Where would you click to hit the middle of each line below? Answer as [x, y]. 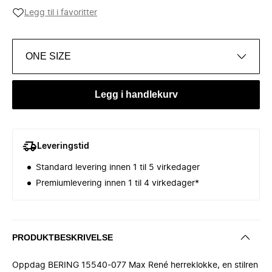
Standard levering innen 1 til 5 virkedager [118, 168]
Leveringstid [63, 146]
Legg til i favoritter [61, 13]
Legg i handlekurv [136, 94]
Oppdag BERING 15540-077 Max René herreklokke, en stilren [135, 265]
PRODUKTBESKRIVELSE [63, 237]
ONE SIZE [48, 56]
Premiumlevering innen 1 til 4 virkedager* [117, 183]
